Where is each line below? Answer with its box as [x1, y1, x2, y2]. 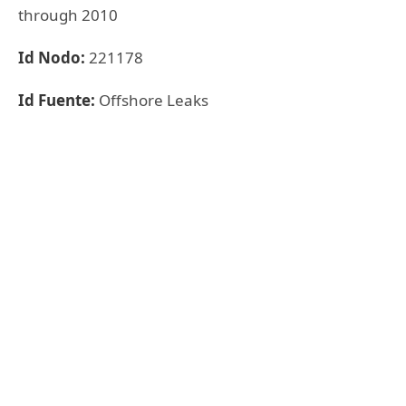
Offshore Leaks [99, 90, 208, 111]
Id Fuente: [18, 90, 99, 111]
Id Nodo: [18, 47, 89, 68]
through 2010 [18, 5, 118, 25]
